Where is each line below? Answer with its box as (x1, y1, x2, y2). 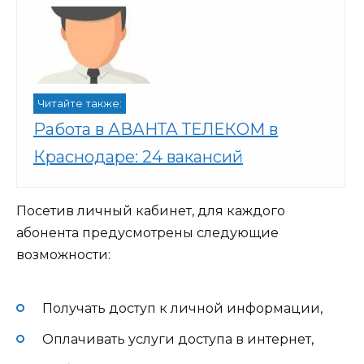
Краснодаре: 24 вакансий (33, 147, 243, 167)
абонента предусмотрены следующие (16, 225, 279, 241)
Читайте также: (37, 97, 122, 110)
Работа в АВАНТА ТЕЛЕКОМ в (33, 119, 278, 140)
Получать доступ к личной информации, (42, 300, 323, 316)
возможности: (16, 247, 110, 263)
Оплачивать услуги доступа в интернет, (42, 331, 314, 347)
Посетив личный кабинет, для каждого (16, 203, 285, 219)
